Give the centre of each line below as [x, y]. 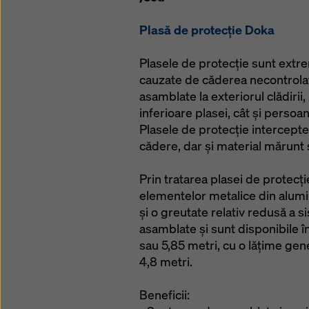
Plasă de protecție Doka [207, 30]
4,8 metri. [166, 262]
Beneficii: [165, 295]
